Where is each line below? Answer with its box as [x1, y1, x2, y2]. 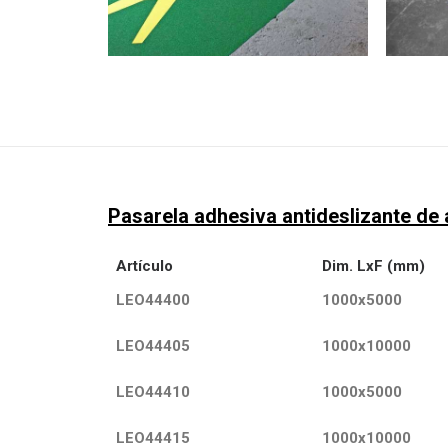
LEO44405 [116, 337, 190, 355]
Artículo [116, 257, 173, 275]
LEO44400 [116, 291, 190, 309]
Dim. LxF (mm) [322, 257, 425, 275]
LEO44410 [116, 383, 190, 401]
